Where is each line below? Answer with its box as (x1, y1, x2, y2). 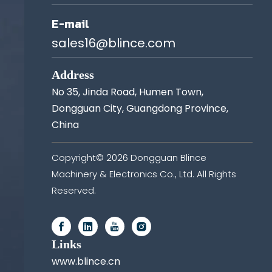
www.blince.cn (52, 254, 121, 268)
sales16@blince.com (52, 34, 176, 52)
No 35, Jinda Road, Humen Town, (52, 84, 204, 99)
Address (52, 67, 95, 81)
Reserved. (52, 183, 97, 197)
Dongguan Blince (128, 151, 207, 164)
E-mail (52, 17, 90, 31)
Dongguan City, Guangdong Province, (52, 101, 229, 115)
